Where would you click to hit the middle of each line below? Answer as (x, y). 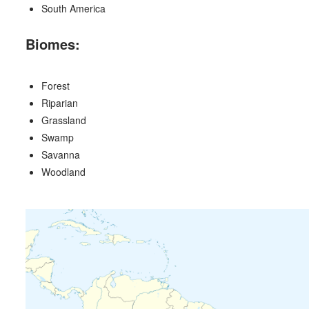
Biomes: (52, 43)
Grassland (64, 120)
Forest (56, 85)
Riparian (60, 102)
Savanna (61, 154)
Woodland (64, 171)
